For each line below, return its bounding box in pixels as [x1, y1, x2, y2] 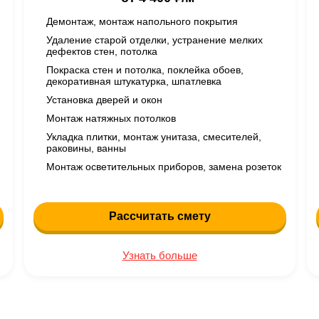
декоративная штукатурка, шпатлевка [46, 75, 221, 87]
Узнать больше [122, 249, 197, 261]
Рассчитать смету [108, 210, 211, 222]
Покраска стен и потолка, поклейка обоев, [46, 64, 244, 75]
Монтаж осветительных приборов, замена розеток [46, 161, 281, 172]
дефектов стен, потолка [46, 46, 157, 57]
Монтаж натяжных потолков [46, 113, 176, 124]
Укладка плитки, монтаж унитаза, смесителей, [46, 131, 261, 142]
